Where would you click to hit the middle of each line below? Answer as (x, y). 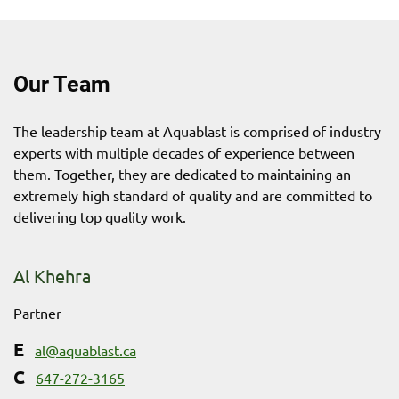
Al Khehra (52, 275)
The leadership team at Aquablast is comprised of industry (197, 130)
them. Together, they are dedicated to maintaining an (182, 173)
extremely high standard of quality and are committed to (193, 195)
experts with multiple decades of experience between (184, 152)
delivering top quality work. (100, 216)
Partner (37, 312)
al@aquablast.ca (85, 350)
